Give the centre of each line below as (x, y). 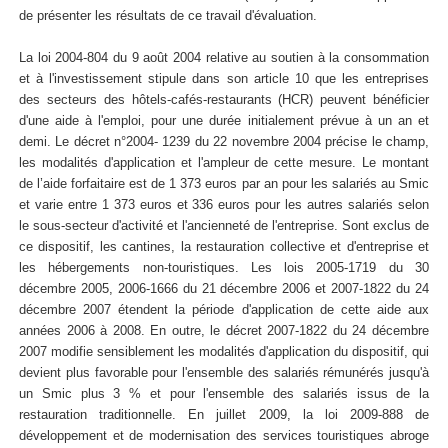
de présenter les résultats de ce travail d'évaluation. (168, 16)
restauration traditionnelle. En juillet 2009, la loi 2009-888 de (224, 415)
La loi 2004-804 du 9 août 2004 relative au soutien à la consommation (224, 58)
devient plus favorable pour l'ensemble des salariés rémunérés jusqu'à (224, 373)
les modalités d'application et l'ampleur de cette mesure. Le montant (224, 163)
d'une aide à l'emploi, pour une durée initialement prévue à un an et (224, 121)
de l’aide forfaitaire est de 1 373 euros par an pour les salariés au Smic (224, 184)
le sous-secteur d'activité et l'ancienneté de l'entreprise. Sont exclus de (224, 226)
